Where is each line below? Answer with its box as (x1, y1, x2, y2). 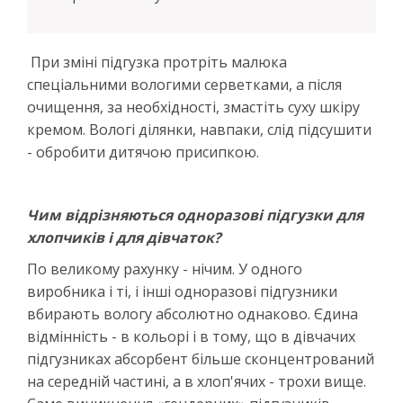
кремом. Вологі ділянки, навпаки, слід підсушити (27, 119, 372, 139)
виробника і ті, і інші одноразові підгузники (27, 281, 337, 301)
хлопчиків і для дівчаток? (27, 227, 221, 247)
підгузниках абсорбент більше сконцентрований (27, 348, 374, 369)
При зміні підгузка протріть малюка (27, 51, 287, 72)
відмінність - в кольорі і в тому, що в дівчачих (27, 326, 355, 346)
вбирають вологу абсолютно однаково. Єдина (27, 303, 358, 324)
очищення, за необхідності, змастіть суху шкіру (27, 96, 360, 117)
